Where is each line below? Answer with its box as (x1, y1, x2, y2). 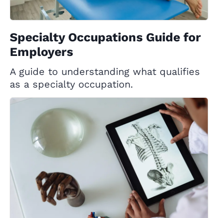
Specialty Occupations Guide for (10, 30, 201, 45)
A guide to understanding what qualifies (10, 66, 200, 78)
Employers (10, 45, 73, 59)
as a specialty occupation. (10, 78, 133, 91)
